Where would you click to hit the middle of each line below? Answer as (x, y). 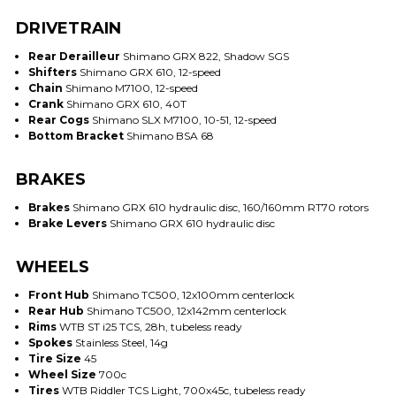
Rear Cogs (60, 120)
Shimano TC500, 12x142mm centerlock (186, 311)
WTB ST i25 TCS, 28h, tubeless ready (150, 327)
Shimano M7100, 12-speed (131, 88)
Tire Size (56, 359)
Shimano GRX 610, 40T (126, 104)
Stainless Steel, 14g (121, 343)
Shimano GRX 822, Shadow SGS (206, 57)
